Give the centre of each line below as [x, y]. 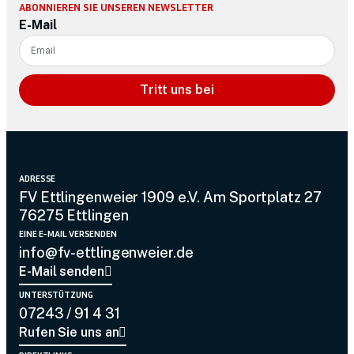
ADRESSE [38, 178]
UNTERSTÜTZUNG [56, 294]
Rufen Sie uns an [69, 332]
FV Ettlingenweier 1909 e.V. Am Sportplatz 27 [170, 197]
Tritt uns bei [177, 89]
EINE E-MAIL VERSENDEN [68, 233]
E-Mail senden [62, 271]
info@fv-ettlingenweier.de [106, 252]
